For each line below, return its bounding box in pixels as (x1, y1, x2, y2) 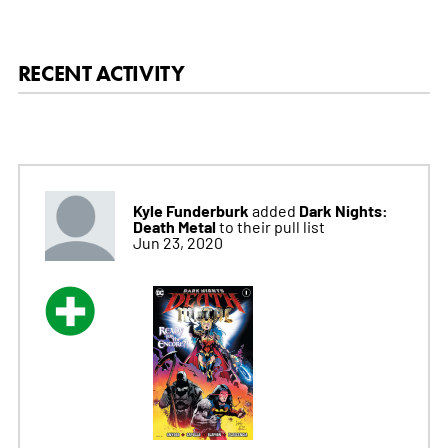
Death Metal (132, 214, 219, 237)
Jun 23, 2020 (132, 231, 223, 252)
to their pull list (218, 215, 325, 236)
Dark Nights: (298, 198, 388, 221)
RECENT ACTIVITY (17, 59, 185, 87)
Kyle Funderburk (132, 198, 249, 221)
